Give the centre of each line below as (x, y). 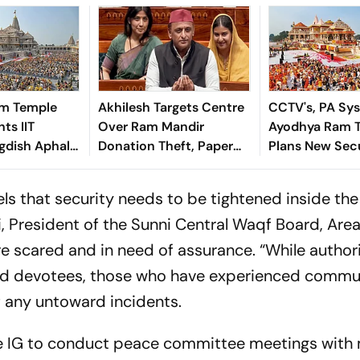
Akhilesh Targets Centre (171, 108)
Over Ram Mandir (151, 127)
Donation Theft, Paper (165, 146)
